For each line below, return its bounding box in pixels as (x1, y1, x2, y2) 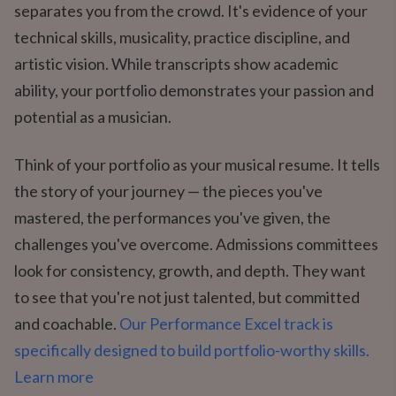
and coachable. (14, 314, 119, 333)
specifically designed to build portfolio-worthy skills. (14, 340, 369, 360)
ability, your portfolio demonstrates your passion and (14, 80, 374, 100)
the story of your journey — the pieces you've (14, 181, 323, 201)
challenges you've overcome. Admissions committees (14, 234, 378, 254)
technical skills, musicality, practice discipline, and (14, 27, 350, 47)
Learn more (14, 367, 94, 386)
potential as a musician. (14, 107, 171, 126)
